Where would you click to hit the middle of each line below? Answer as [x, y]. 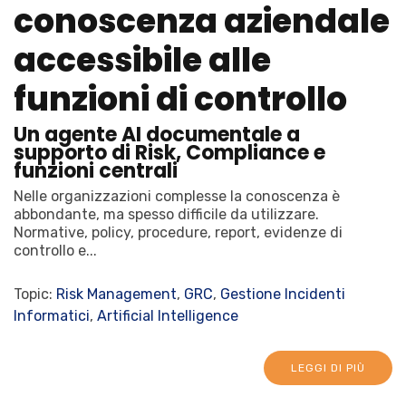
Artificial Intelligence [168, 315]
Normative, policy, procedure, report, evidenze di [178, 232]
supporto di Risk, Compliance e [169, 152]
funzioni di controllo [180, 99]
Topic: [35, 294]
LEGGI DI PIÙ [328, 367]
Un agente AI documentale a [157, 134]
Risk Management [116, 294]
